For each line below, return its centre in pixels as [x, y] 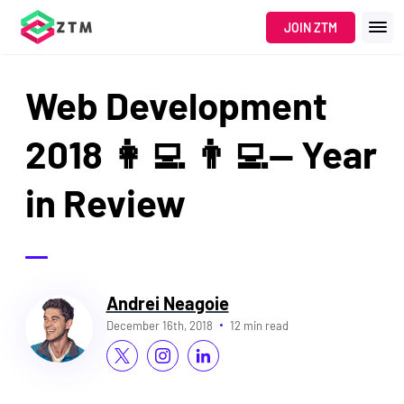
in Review [105, 202]
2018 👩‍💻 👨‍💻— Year [201, 154]
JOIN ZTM [311, 27]
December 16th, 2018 [159, 325]
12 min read [259, 325]
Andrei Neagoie [167, 303]
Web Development [176, 105]
